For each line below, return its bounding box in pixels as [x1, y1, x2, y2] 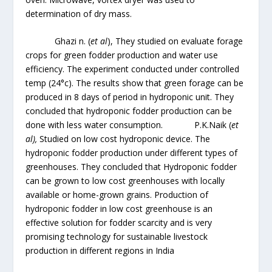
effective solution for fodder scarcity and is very [25, 216, 212, 228]
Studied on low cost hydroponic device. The [39, 132, 211, 144]
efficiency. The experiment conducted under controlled [25, 63, 240, 75]
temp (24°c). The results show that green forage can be [25, 76, 244, 89]
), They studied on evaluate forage [107, 35, 243, 47]
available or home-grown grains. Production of [25, 188, 209, 200]
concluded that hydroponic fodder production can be [25, 104, 233, 117]
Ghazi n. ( [25, 35, 91, 47]
